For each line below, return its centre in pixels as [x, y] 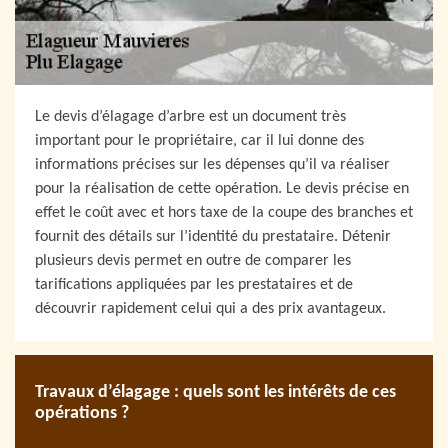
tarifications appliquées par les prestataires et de [194, 285]
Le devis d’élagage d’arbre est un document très [190, 117]
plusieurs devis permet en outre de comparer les [193, 261]
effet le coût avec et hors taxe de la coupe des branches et [224, 213]
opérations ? [82, 413]
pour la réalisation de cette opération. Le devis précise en [222, 189]
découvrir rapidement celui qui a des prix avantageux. [210, 309]
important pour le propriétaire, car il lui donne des [199, 141]
